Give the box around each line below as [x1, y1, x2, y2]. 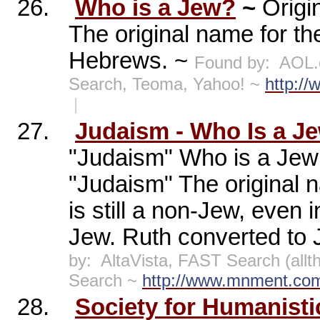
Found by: [194, 53, 270, 73]
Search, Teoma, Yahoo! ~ [69, 74, 265, 94]
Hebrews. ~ [69, 48, 194, 74]
